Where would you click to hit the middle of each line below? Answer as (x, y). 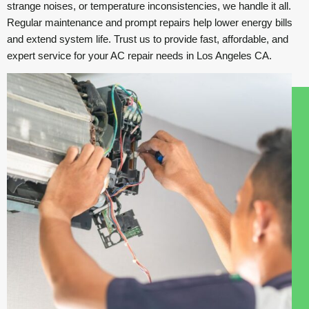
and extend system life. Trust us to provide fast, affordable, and (148, 39)
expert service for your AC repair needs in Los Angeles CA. (139, 56)
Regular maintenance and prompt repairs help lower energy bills (150, 22)
